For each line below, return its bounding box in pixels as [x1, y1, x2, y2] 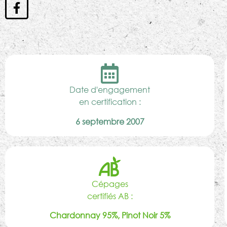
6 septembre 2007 [75, 116, 144, 127]
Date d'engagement [69, 84, 150, 95]
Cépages [91, 178, 128, 189]
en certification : [79, 96, 141, 107]
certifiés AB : [87, 190, 133, 201]
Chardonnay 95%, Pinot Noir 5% [49, 210, 170, 221]
